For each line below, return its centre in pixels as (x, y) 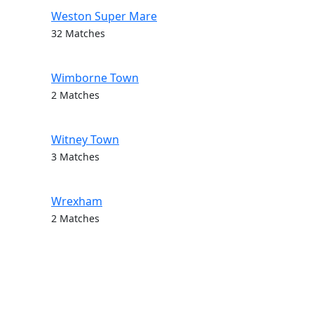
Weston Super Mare (104, 16)
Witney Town (85, 139)
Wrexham (77, 201)
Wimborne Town (95, 78)
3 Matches (75, 157)
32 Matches (78, 33)
